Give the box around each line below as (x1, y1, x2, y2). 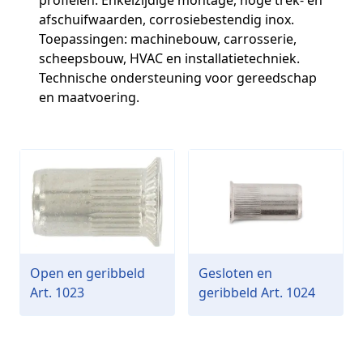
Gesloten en (199, 264, 272, 282)
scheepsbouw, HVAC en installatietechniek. (39, 49, 300, 67)
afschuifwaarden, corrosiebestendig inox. (39, 11, 294, 28)
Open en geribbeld (30, 264, 145, 282)
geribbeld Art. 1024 (199, 284, 315, 301)
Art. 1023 (30, 284, 84, 301)
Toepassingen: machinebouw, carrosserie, (39, 30, 297, 48)
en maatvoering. (39, 88, 139, 106)
